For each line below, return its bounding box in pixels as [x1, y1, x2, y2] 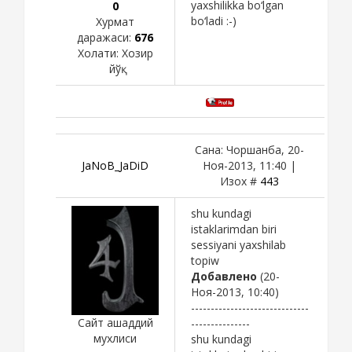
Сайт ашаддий [77, 314, 153, 330]
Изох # [220, 173, 260, 189]
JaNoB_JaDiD [82, 157, 148, 173]
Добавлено [191, 268, 257, 284]
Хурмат [96, 13, 134, 29]
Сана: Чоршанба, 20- [195, 141, 304, 157]
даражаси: [77, 29, 134, 45]
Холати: [77, 45, 122, 60]
